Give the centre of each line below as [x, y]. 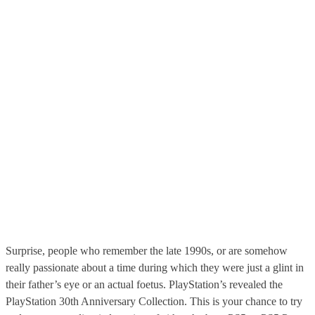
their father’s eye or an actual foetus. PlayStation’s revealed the [144, 285]
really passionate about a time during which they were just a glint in [155, 268]
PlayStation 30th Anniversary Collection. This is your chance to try [154, 302]
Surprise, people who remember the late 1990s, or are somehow [147, 251]
